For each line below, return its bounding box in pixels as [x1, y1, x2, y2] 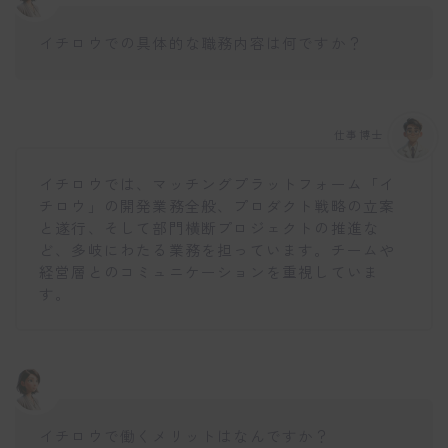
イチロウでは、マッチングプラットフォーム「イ [39, 173, 396, 195]
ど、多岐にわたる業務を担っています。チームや [39, 239, 396, 261]
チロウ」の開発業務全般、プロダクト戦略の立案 [39, 195, 396, 217]
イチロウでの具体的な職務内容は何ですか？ [39, 31, 363, 53]
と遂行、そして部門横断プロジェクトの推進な [39, 217, 380, 239]
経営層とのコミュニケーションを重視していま [39, 261, 380, 283]
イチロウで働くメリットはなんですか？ [39, 424, 331, 446]
